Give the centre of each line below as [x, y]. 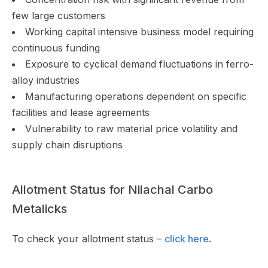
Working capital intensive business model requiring [139, 32]
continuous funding [56, 48]
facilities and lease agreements [81, 112]
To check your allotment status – [88, 239]
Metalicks [39, 209]
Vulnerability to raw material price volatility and [131, 129]
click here [187, 239]
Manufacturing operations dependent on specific [136, 96]
